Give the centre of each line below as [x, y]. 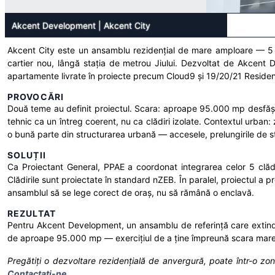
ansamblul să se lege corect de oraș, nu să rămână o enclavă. [131, 192]
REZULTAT [32, 213]
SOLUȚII [27, 155]
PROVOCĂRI [36, 97]
